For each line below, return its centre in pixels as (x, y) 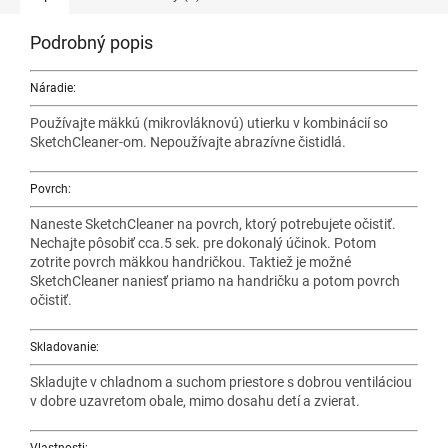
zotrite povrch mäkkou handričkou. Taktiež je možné (190, 261)
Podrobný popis (91, 42)
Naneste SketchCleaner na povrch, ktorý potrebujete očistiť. (213, 223)
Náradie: (53, 87)
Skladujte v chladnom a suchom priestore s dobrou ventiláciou (221, 381)
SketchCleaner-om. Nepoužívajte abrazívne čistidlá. (188, 141)
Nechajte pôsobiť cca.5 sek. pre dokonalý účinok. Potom (203, 242)
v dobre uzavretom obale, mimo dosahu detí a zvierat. (195, 400)
